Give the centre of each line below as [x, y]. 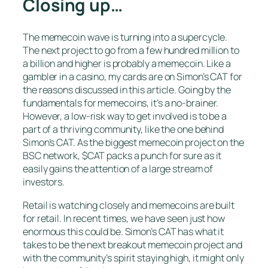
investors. [44, 182]
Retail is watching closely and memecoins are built [129, 205]
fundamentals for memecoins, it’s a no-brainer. [121, 103]
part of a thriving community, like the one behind [124, 130]
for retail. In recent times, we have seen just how [124, 218]
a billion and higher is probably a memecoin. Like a [127, 64]
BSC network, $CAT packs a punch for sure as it [122, 156]
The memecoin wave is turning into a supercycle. [125, 37]
